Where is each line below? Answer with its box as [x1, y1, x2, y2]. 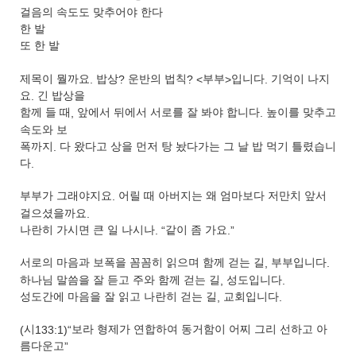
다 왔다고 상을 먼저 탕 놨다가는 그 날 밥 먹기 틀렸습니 [60, 141, 336, 153]
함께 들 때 [20, 106, 71, 119]
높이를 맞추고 [266, 106, 336, 119]
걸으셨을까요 [20, 207, 87, 219]
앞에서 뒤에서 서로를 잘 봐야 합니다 [77, 106, 260, 119]
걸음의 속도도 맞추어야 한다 [20, 6, 163, 19]
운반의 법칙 [128, 72, 187, 85]
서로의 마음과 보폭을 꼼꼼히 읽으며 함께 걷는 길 [20, 257, 265, 269]
